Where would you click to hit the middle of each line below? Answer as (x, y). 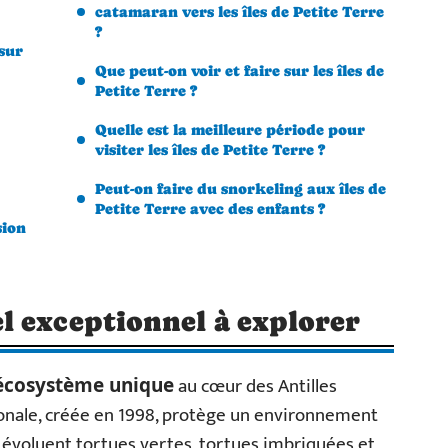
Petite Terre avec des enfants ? (210, 208)
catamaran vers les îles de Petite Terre (239, 11)
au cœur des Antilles (255, 386)
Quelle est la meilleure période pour (230, 129)
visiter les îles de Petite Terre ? (210, 149)
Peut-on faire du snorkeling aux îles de (240, 188)
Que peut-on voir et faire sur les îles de (239, 70)
